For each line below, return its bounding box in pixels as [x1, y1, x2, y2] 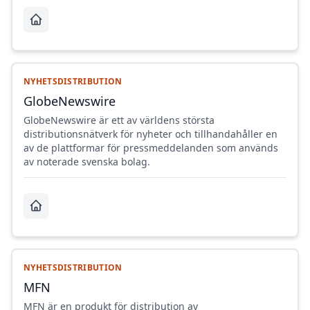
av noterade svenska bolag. [24, 155, 150, 169]
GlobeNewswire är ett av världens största [24, 113, 215, 127]
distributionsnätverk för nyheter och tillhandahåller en [24, 127, 277, 141]
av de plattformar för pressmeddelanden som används [24, 141, 278, 155]
